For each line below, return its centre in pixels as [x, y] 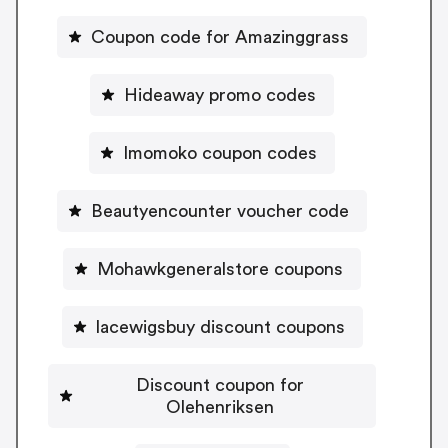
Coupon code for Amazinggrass [220, 36]
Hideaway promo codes [220, 94]
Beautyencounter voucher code [220, 210]
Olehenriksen [220, 406]
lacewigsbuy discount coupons [220, 326]
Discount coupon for [220, 384]
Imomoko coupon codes [220, 152]
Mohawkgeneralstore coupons [220, 268]
